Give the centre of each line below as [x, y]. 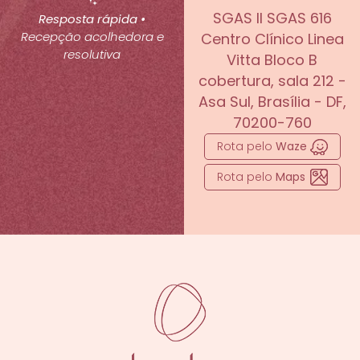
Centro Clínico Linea [272, 39]
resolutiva [92, 54]
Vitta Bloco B [272, 59]
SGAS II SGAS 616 [272, 18]
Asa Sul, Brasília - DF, [272, 101]
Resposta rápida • [92, 18]
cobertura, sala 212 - [272, 80]
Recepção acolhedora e [92, 36]
